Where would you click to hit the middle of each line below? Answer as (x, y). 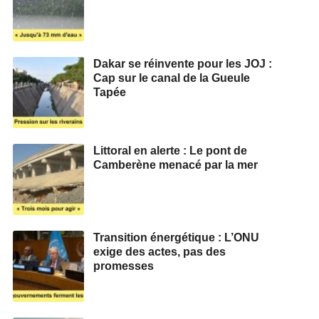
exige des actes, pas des (159, 251)
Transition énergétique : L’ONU (176, 237)
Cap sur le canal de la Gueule (172, 78)
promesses (124, 266)
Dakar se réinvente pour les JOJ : (183, 63)
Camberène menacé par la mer (176, 164)
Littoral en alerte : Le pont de (170, 150)
